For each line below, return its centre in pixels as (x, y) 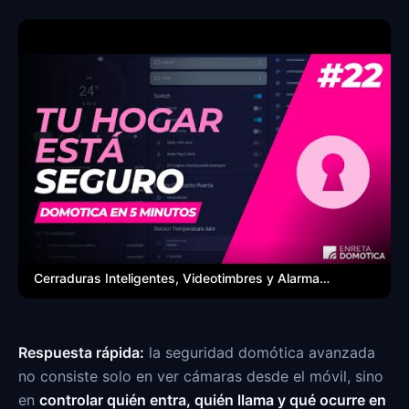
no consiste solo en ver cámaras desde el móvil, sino (201, 376)
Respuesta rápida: (81, 352)
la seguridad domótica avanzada (260, 352)
